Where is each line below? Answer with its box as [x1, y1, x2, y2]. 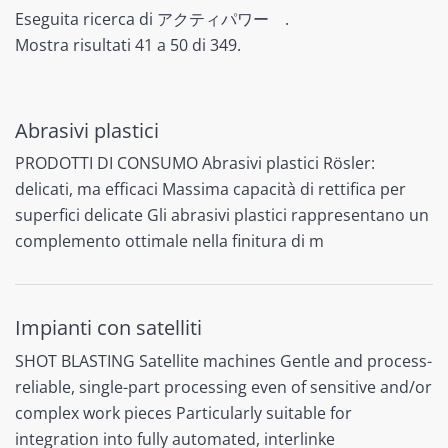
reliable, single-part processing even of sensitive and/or [15, 375, 432, 398]
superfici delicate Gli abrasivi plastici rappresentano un [15, 204, 429, 227]
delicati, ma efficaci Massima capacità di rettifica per [15, 178, 406, 201]
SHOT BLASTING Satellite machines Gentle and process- [15, 349, 432, 372]
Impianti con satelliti [15, 314, 202, 342]
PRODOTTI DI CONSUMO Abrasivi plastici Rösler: [15, 152, 375, 175]
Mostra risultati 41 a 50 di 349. [15, 33, 241, 56]
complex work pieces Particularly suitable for [15, 401, 352, 424]
